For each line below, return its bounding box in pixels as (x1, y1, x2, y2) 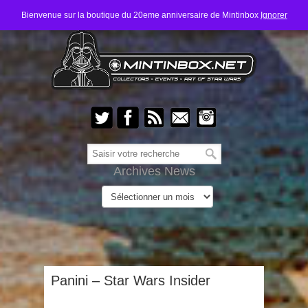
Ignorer (260, 10, 287, 20)
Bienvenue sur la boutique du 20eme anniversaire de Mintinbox (21, 10, 261, 20)
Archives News (113, 164, 195, 178)
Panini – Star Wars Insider (51, 273, 210, 288)
